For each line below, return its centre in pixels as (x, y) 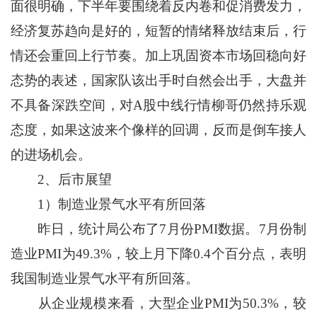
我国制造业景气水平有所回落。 (104, 279)
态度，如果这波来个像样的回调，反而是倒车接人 (158, 130)
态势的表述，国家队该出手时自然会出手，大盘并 (158, 81)
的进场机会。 (51, 155)
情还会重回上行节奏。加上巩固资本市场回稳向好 (158, 56)
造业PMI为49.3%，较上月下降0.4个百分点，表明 (158, 254)
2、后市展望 (61, 180)
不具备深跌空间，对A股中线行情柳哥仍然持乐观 (158, 105)
